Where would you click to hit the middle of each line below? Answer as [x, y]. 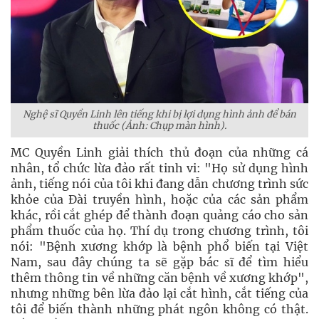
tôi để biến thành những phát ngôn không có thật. [159, 309]
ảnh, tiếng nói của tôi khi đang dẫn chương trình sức [159, 184]
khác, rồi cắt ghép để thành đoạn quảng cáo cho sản [159, 215]
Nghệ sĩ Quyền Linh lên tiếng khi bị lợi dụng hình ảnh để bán [159, 114]
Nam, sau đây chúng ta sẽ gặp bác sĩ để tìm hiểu [159, 262]
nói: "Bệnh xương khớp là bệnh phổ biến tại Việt [159, 246]
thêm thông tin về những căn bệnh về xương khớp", [159, 278]
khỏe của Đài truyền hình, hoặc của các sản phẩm [159, 199]
